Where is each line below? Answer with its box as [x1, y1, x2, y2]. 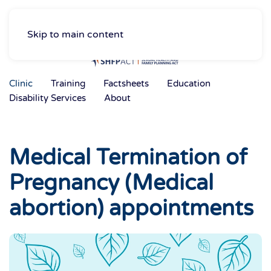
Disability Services [9, 93, 86, 103]
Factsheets [103, 78, 149, 89]
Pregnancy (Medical [9, 170, 214, 196]
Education [167, 78, 211, 89]
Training [51, 78, 85, 89]
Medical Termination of [9, 145, 247, 171]
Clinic [9, 78, 33, 89]
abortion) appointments [9, 195, 253, 221]
